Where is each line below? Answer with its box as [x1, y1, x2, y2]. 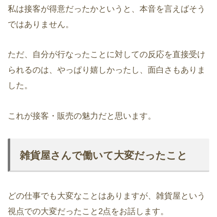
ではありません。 [8, 19, 74, 29]
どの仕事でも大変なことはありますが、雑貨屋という [8, 191, 205, 201]
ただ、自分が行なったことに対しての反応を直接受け [8, 50, 205, 60]
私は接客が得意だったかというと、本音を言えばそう [8, 4, 205, 14]
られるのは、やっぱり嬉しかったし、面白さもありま [8, 65, 205, 75]
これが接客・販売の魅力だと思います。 [8, 111, 156, 121]
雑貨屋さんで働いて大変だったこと [20, 150, 187, 161]
